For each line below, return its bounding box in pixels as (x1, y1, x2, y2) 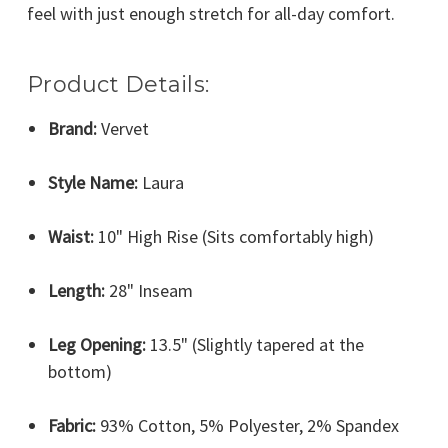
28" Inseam (104, 279, 193, 303)
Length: (47, 279, 105, 303)
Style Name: (47, 171, 138, 195)
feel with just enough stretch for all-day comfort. (27, 2, 395, 26)
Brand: (47, 117, 97, 141)
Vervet (96, 117, 149, 141)
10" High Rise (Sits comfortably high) (93, 225, 374, 249)
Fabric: (47, 414, 96, 438)
